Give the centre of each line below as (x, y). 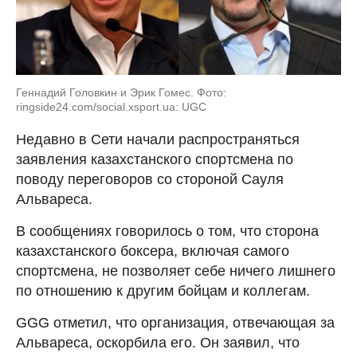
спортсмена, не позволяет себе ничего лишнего (176, 271)
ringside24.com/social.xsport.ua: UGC (111, 107)
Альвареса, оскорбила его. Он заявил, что (158, 343)
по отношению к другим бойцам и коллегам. (163, 291)
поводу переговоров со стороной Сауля (150, 180)
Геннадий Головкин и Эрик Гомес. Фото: (121, 93)
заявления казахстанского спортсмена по (155, 160)
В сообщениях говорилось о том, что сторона (167, 231)
